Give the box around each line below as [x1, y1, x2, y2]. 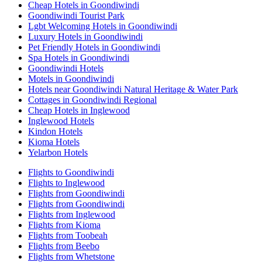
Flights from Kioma [28, 219, 101, 230]
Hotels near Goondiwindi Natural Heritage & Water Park [28, 84, 238, 94]
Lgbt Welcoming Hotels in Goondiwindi [28, 20, 177, 31]
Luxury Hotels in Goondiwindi [28, 31, 143, 42]
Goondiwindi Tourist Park [28, 10, 125, 20]
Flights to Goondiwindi [28, 167, 114, 177]
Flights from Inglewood [28, 209, 115, 219]
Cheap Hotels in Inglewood [28, 105, 130, 115]
